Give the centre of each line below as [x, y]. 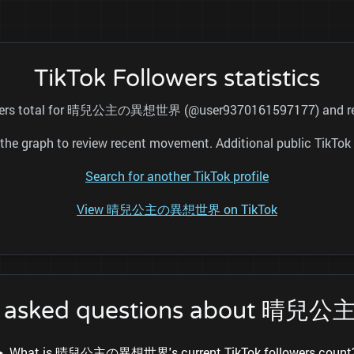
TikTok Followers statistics [177, 79]
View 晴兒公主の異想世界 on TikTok [177, 209]
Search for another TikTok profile [177, 176]
